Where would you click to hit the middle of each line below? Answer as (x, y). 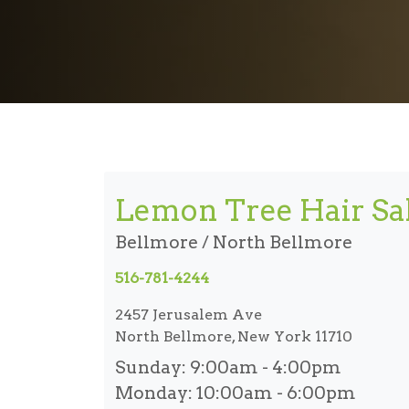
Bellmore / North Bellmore (234, 242)
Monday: (154, 393)
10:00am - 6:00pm (274, 393)
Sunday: (151, 367)
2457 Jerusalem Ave (189, 314)
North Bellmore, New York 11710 (234, 336)
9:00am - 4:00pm (264, 367)
